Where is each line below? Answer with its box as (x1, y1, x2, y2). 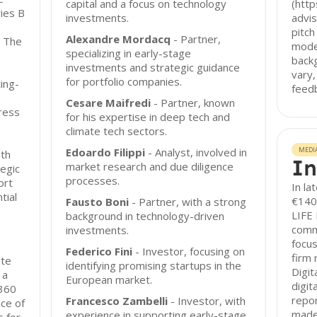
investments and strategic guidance (66, 60, 241, 74)
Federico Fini (66, 244, 133, 258)
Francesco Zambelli (66, 294, 168, 308)
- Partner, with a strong (129, 195, 247, 209)
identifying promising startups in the (66, 258, 242, 272)
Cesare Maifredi (66, 96, 151, 110)
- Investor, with (168, 294, 246, 308)
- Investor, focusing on (132, 244, 246, 258)
